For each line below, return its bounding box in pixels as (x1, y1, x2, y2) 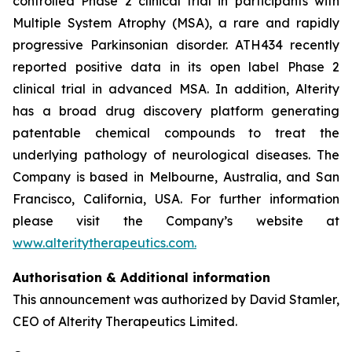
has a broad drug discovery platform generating (13, 103, 339, 119)
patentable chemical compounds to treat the (13, 125, 339, 141)
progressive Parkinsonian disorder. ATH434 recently (13, 37, 339, 53)
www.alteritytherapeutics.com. (13, 235, 196, 251)
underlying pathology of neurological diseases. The (13, 147, 339, 163)
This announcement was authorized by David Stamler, (13, 291, 339, 307)
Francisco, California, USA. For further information (13, 191, 339, 207)
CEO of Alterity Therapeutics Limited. (13, 313, 237, 329)
